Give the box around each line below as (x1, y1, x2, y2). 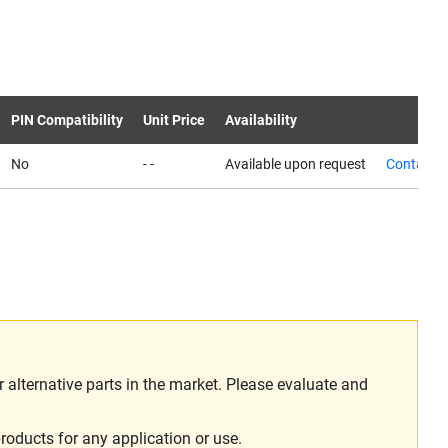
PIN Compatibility (11, 112, 123, 128)
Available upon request (225, 156, 366, 172)
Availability (225, 112, 297, 128)
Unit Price (143, 112, 205, 128)
